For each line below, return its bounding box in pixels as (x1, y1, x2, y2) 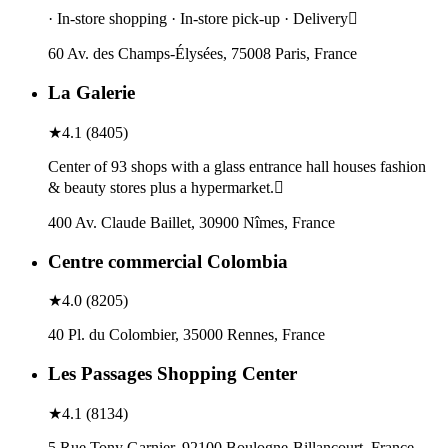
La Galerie (48, 82, 135, 104)
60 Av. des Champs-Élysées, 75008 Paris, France (48, 45, 357, 63)
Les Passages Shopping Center (48, 362, 297, 384)
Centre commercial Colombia (48, 250, 288, 272)
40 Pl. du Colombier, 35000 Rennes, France (48, 326, 325, 344)
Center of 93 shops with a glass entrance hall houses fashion (48, 157, 426, 175)
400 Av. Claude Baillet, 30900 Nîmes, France (48, 213, 335, 231)
